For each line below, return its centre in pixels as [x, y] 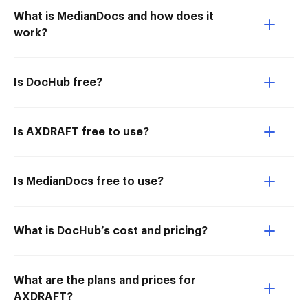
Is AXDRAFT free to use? [81, 132]
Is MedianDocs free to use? [89, 181]
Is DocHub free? [58, 82]
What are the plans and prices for [105, 280]
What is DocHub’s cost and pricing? [111, 231]
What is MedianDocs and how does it [114, 16]
